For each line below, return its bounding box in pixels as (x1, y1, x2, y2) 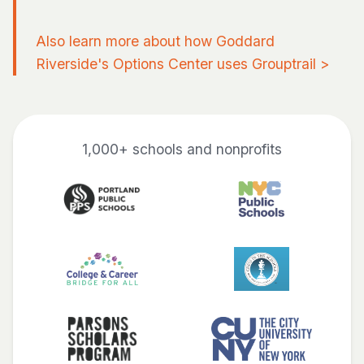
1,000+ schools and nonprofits (82, 140, 282, 158)
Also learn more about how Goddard (36, 32, 275, 50)
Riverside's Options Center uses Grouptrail (36, 54, 316, 72)
